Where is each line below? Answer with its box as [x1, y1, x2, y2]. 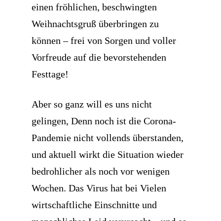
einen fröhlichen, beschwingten [32, 1, 157, 12]
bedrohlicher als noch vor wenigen [32, 166, 170, 177]
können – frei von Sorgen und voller [32, 35, 176, 46]
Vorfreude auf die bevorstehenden [32, 52, 166, 63]
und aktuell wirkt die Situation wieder [32, 149, 184, 160]
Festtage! [32, 69, 69, 79]
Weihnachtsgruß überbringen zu [32, 18, 159, 29]
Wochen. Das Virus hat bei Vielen [32, 183, 166, 193]
